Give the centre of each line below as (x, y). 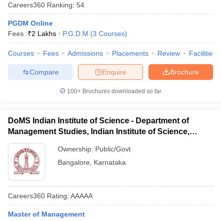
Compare (44, 72)
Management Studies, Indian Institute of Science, (99, 131)
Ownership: (76, 149)
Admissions (85, 53)
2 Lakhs (44, 34)
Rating (56, 196)
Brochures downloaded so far (121, 91)
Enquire (114, 72)
